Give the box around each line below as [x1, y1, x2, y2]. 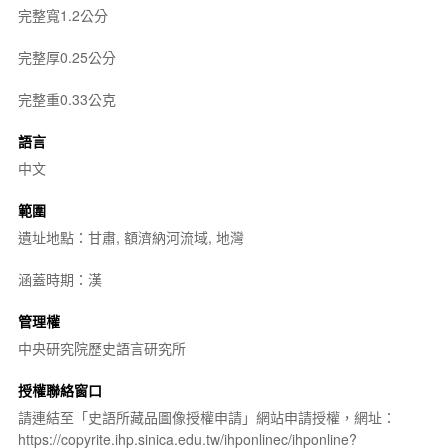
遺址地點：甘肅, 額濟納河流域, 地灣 [17, 226, 244, 247]
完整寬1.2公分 [17, 4, 108, 25]
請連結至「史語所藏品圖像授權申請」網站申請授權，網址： [17, 406, 396, 427]
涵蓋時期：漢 [17, 268, 102, 289]
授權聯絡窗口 [17, 379, 102, 400]
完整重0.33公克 [17, 88, 116, 109]
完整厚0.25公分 [17, 46, 116, 67]
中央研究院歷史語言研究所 [17, 337, 186, 358]
